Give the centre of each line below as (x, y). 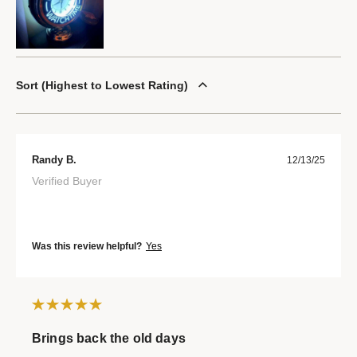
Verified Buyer (67, 180)
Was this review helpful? (87, 246)
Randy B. (54, 159)
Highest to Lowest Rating (115, 85)
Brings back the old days (109, 338)
